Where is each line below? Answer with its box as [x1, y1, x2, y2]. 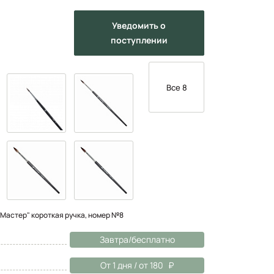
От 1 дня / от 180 [100, 259, 163, 271]
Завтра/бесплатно [99, 233, 175, 245]
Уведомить [112, 19, 161, 31]
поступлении [110, 34, 168, 46]
